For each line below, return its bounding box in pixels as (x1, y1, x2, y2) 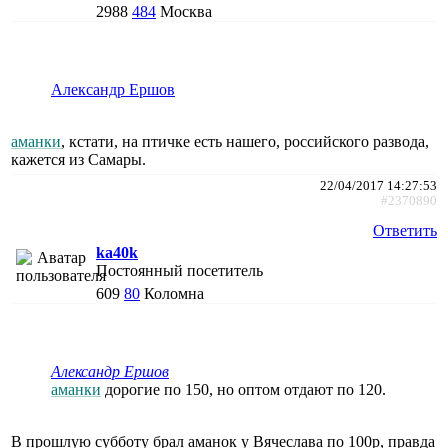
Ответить (373, 221, 437, 239)
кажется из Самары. (11, 150, 146, 168)
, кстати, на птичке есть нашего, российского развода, (61, 132, 429, 150)
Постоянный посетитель (96, 261, 263, 279)
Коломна (144, 284, 204, 302)
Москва (160, 2, 212, 20)
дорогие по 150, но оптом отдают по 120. (101, 380, 386, 398)
